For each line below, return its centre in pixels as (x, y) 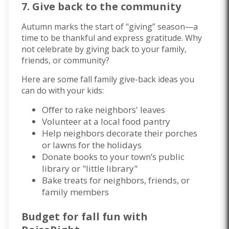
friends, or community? (65, 61)
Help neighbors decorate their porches (120, 133)
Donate (58, 157)
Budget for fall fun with (85, 216)
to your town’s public (141, 157)
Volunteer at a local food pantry (106, 122)
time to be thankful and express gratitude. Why (112, 38)
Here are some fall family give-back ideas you (108, 79)
